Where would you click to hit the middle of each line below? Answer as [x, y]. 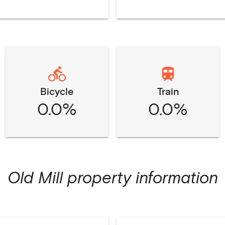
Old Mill [35, 177]
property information [140, 177]
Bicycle [57, 91]
